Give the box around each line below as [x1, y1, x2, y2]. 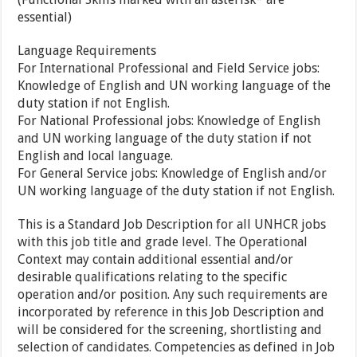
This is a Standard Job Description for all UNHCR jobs [18, 217, 327, 233]
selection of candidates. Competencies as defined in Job [18, 339, 335, 355]
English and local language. [18, 148, 174, 164]
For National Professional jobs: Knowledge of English [18, 113, 321, 129]
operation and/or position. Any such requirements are [18, 287, 328, 303]
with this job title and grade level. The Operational [18, 234, 308, 250]
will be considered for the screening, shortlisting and [18, 322, 323, 338]
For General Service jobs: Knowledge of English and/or [18, 166, 328, 182]
